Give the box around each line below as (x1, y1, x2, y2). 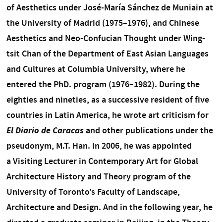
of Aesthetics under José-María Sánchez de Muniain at (6, 1, 213, 13)
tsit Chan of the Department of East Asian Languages (6, 47, 209, 59)
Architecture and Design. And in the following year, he (6, 201, 213, 213)
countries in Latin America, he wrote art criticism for (6, 109, 209, 121)
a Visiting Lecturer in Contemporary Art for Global (6, 155, 198, 167)
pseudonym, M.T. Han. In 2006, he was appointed (6, 139, 192, 152)
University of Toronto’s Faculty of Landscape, (6, 185, 180, 198)
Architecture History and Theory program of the (6, 170, 191, 182)
